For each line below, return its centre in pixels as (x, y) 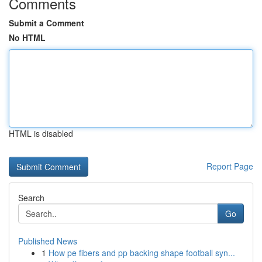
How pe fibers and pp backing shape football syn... (142, 253)
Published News (48, 241)
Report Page (230, 166)
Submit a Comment (46, 23)
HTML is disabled (41, 133)
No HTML (27, 37)
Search (31, 198)
